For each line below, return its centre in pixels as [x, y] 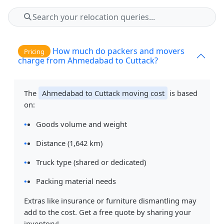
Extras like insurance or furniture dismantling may [110, 201]
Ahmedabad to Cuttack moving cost [103, 93]
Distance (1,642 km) [69, 143]
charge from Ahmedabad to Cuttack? [88, 60]
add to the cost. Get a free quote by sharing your [108, 212]
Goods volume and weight [82, 124]
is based [183, 93]
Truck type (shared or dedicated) [91, 162]
